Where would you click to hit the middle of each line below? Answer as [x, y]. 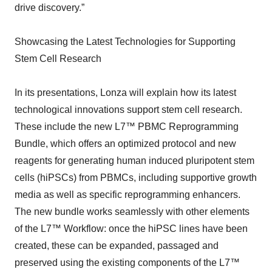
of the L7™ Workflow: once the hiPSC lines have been [131, 229]
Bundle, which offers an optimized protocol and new [125, 144]
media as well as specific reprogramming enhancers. [127, 195]
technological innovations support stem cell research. [128, 110]
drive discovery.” [49, 8]
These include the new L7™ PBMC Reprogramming [127, 127]
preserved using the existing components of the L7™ [127, 263]
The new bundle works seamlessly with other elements [132, 212]
